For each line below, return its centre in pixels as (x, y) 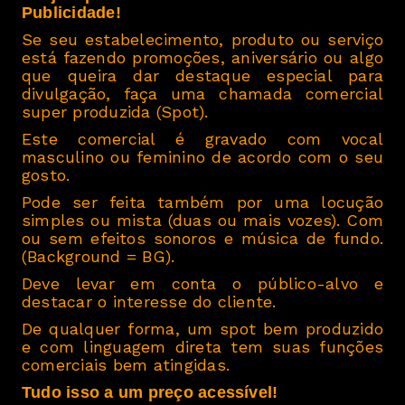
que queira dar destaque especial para (202, 76)
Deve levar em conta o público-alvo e (202, 284)
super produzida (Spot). (115, 112)
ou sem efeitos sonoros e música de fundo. (202, 239)
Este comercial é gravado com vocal (202, 139)
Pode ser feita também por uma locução (202, 202)
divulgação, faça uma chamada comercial (202, 94)
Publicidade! (71, 13)
